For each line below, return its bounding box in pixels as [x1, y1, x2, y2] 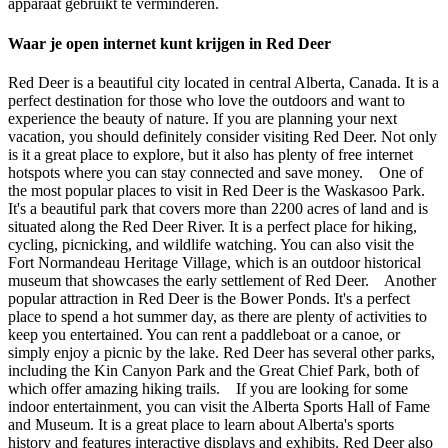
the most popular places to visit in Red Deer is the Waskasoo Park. [8, 181, 425, 199]
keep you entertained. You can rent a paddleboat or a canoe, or [8, 325, 400, 343]
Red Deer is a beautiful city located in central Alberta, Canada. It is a [8, 73, 439, 91]
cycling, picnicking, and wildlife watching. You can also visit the [8, 235, 414, 253]
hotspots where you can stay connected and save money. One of [8, 163, 423, 181]
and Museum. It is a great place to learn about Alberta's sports [8, 415, 394, 433]
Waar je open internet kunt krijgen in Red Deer [8, 34, 331, 52]
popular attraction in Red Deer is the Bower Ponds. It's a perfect [8, 289, 410, 307]
